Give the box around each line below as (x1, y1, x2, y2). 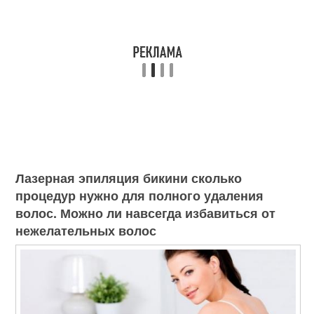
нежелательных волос (15, 221, 157, 240)
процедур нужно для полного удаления (15, 186, 264, 205)
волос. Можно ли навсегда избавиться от (15, 204, 276, 222)
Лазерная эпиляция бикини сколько (15, 169, 243, 187)
